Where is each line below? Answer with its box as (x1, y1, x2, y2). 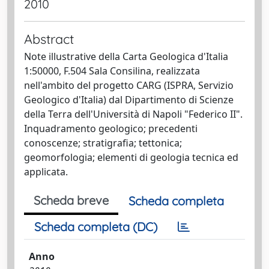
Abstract (24, 31, 74, 47)
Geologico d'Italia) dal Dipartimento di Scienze (24, 93, 234, 106)
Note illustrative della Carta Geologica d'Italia (24, 50, 228, 63)
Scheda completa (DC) (34, 219, 157, 234)
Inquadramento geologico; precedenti (24, 122, 198, 135)
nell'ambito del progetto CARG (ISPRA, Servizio (24, 79, 234, 92)
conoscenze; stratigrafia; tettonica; (24, 136, 182, 150)
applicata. (24, 165, 68, 178)
